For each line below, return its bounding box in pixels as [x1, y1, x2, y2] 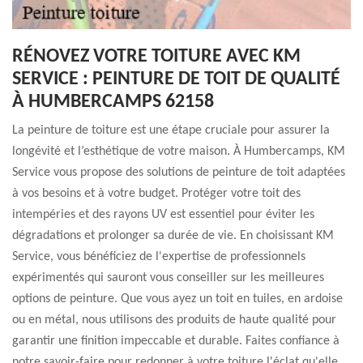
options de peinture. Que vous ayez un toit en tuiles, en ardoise [12, 293, 343, 305]
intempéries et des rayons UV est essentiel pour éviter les [12, 208, 314, 221]
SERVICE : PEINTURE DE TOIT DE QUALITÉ [12, 70, 340, 89]
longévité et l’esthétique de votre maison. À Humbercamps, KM [12, 145, 345, 158]
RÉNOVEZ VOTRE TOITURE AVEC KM [12, 47, 301, 66]
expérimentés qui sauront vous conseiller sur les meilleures [12, 271, 324, 284]
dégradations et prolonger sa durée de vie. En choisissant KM [12, 229, 334, 242]
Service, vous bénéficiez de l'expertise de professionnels [12, 250, 305, 263]
